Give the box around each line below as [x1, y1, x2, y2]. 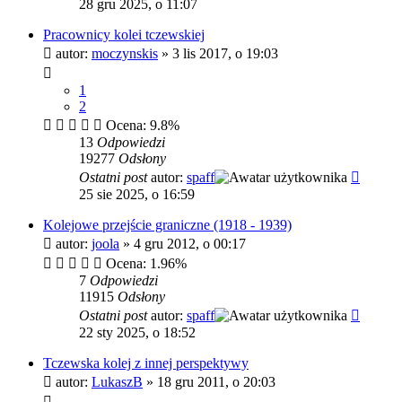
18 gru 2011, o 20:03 [157, 373, 275, 389]
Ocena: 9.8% [102, 117, 179, 133]
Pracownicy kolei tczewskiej [43, 26, 205, 42]
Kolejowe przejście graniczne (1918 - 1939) [43, 216, 292, 232]
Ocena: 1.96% [102, 255, 187, 271]
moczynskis [92, 45, 158, 61]
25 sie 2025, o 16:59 [79, 186, 195, 202]
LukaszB [92, 373, 143, 389]
